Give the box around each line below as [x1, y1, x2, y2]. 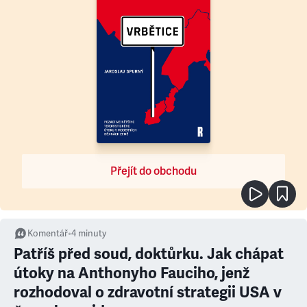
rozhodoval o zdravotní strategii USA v [14, 283, 282, 302]
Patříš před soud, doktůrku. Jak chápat [14, 245, 284, 263]
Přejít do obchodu [110, 164, 197, 178]
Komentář [27, 228, 68, 239]
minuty [78, 228, 106, 239]
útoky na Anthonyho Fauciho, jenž [14, 264, 249, 282]
